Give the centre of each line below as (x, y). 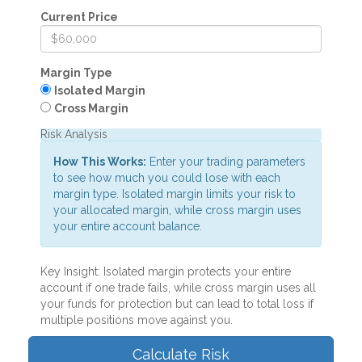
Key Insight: (70, 272)
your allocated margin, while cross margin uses (177, 210)
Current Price (79, 17)
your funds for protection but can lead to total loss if (177, 304)
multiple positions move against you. (137, 320)
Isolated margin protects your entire (196, 272)
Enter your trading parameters (226, 162)
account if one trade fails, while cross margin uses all (178, 288)
